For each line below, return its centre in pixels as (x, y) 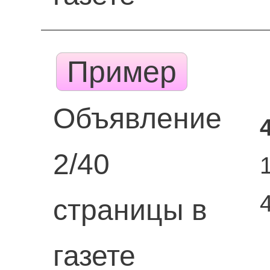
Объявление (137, 118)
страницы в (130, 210)
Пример (121, 72)
